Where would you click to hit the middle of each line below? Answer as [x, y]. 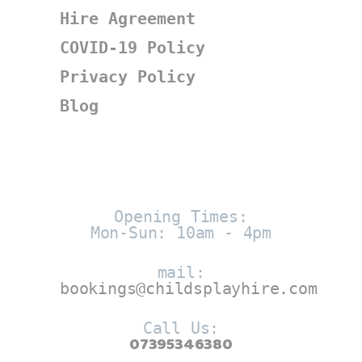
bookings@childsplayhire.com [189, 288]
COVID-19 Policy [133, 47]
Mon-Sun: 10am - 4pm [181, 232]
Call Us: [181, 328]
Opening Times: [181, 216]
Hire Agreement [128, 18]
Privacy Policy [128, 76]
